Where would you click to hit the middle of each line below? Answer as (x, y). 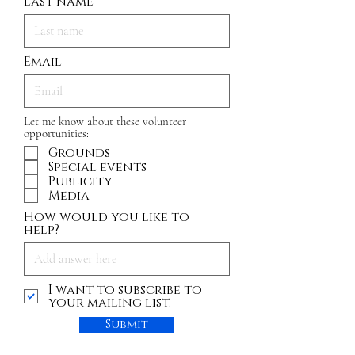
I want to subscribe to (125, 290)
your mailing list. (110, 303)
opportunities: (56, 133)
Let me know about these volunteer (105, 121)
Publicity (80, 181)
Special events (97, 167)
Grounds (79, 153)
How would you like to (107, 217)
